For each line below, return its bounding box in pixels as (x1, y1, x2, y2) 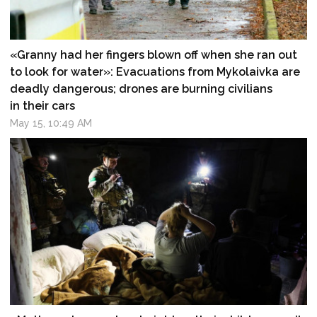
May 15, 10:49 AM (10, 117, 93, 129)
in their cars (10, 98, 76, 113)
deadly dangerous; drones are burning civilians (10, 81, 273, 96)
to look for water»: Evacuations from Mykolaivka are (10, 64, 301, 79)
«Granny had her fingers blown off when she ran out (10, 47, 298, 62)
